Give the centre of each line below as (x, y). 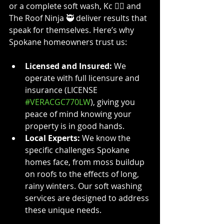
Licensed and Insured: (68, 66)
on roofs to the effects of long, (83, 174)
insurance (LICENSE (62, 90)
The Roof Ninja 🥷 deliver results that (79, 18)
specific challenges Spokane (78, 150)
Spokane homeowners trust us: (68, 42)
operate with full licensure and (83, 78)
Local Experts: (52, 138)
